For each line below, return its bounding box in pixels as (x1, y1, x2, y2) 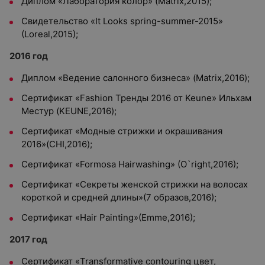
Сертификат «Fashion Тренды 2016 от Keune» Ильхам (21, 92, 251, 104)
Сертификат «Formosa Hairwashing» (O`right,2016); (21, 159, 238, 170)
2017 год (9, 234, 47, 245)
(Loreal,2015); (21, 28, 78, 40)
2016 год (9, 50, 48, 62)
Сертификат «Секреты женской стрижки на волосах (21, 179, 248, 190)
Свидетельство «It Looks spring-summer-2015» (21, 15, 223, 27)
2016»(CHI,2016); (21, 138, 92, 150)
